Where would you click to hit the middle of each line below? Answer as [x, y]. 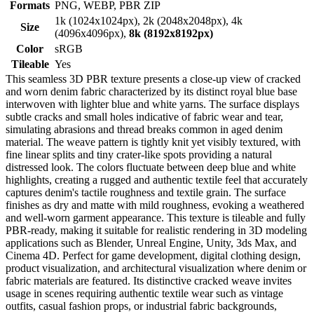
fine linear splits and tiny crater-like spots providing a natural [139, 154]
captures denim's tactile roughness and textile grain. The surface [146, 192]
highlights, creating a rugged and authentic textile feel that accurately [157, 179]
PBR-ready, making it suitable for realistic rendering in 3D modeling [156, 230]
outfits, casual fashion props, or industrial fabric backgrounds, [141, 306]
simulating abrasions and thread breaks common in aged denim [144, 129]
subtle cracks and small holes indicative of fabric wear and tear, [144, 116]
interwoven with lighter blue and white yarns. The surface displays [152, 104]
